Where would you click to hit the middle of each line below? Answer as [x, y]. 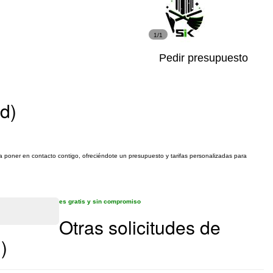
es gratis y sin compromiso [100, 201]
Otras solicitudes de [140, 227]
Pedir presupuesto [204, 58]
